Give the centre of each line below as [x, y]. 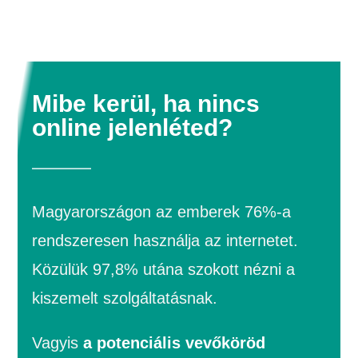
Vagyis [58, 343]
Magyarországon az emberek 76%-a [162, 212]
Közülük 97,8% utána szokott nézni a [164, 270]
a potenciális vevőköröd [175, 343]
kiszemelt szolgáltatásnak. [125, 298]
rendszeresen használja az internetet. [165, 241]
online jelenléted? [133, 128]
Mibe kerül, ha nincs [146, 104]
